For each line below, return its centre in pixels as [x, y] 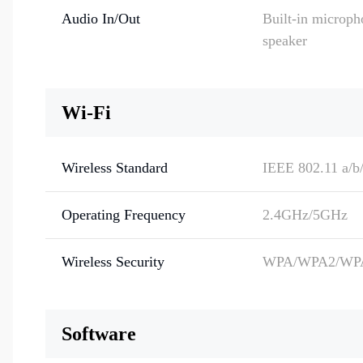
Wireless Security [113, 262]
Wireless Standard [115, 168]
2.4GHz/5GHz [305, 215]
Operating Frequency [124, 215]
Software [99, 334]
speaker [285, 41]
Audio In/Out [101, 19]
